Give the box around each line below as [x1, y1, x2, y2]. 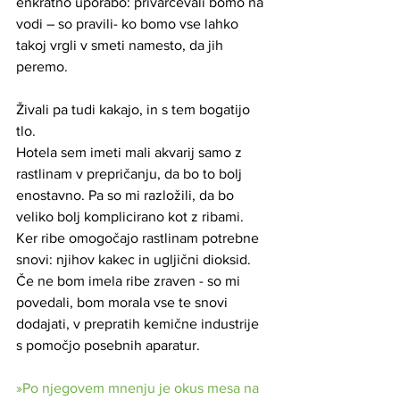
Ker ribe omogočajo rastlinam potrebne [16, 229, 262, 246]
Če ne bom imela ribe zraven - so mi [16, 272, 244, 288]
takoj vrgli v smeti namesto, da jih [16, 37, 227, 53]
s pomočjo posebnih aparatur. [16, 337, 200, 353]
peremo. [16, 58, 71, 74]
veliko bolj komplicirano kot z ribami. [16, 208, 247, 224]
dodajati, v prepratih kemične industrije [16, 315, 262, 331]
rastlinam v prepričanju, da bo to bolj [16, 165, 246, 181]
